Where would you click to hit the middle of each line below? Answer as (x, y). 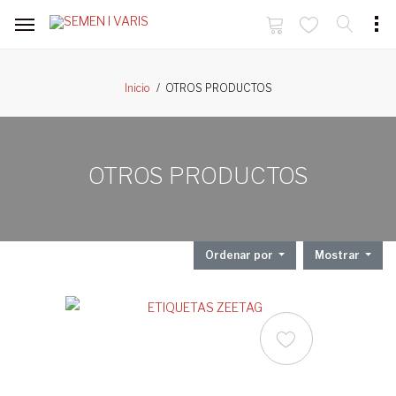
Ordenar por (240, 255)
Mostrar (338, 255)
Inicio (137, 88)
